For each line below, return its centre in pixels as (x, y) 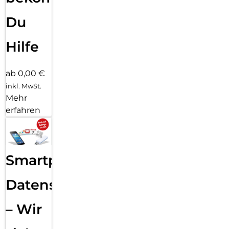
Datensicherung (63, 185)
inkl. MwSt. (24, 86)
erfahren (23, 110)
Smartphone (50, 160)
